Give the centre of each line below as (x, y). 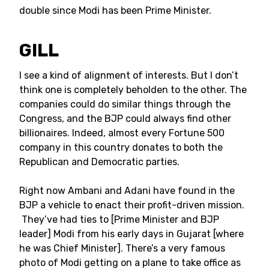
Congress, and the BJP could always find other (125, 119)
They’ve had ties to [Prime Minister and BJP (119, 219)
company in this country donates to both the (121, 147)
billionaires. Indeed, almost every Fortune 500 (122, 133)
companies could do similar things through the (125, 104)
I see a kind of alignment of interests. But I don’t (129, 75)
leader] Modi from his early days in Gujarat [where (131, 234)
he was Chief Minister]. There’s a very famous (122, 248)
